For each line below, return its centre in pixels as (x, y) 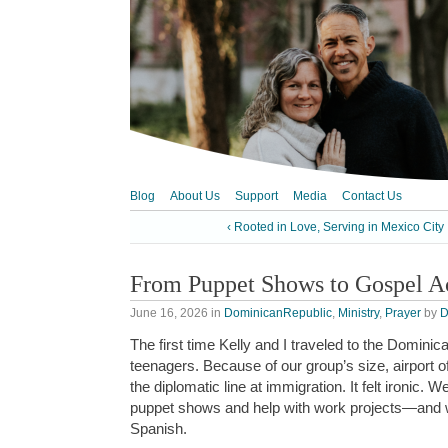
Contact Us (372, 196)
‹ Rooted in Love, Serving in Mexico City (335, 227)
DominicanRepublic (278, 312)
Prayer (403, 312)
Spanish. (158, 429)
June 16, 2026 (169, 312)
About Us (195, 196)
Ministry (358, 312)
